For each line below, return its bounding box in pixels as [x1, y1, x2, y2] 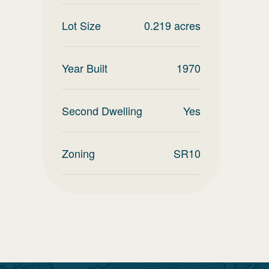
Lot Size [62, 17, 101, 33]
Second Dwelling [62, 103, 142, 118]
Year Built [62, 60, 107, 76]
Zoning [62, 145, 95, 161]
